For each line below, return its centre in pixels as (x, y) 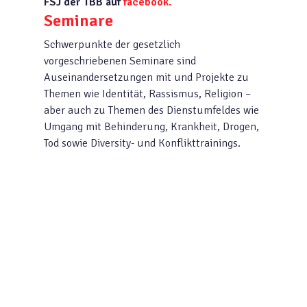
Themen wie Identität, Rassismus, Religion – (148, 94)
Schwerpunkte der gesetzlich (112, 44)
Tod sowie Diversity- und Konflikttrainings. (143, 143)
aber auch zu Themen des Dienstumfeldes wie (152, 110)
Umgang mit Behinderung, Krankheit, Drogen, (152, 126)
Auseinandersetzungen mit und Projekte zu (147, 77)
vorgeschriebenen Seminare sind (120, 61)
